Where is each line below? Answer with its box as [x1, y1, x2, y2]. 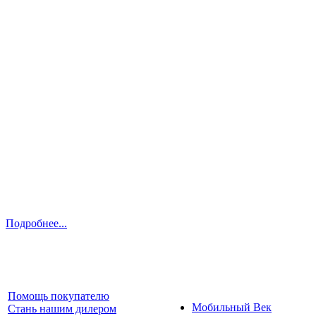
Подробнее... [6, 217, 67, 229]
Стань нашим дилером [8, 302, 116, 315]
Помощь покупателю [8, 289, 109, 302]
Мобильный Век [192, 300, 272, 313]
